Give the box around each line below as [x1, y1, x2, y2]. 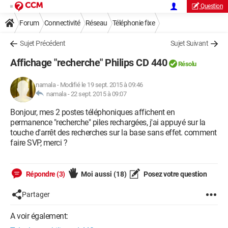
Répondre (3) [24, 170, 65, 178]
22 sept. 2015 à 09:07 [70, 90, 126, 98]
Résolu [178, 60, 196, 68]
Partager [22, 190, 50, 198]
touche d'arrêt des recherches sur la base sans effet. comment [10, 128, 217, 137]
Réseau [85, 19, 107, 27]
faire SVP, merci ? [10, 138, 67, 148]
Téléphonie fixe [112, 19, 155, 27]
